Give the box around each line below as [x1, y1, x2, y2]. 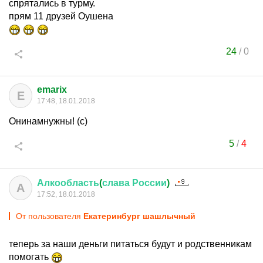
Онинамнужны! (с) [9, 116, 87, 126]
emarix [37, 85, 67, 95]
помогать [9, 252, 51, 262]
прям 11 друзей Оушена [9, 11, 113, 21]
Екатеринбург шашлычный [83, 211, 195, 221]
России [132, 178, 167, 188]
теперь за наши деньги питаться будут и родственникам [9, 239, 252, 249]
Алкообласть [37, 178, 99, 188]
